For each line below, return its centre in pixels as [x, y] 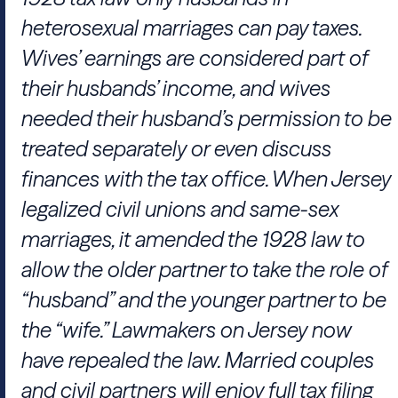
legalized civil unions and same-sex [180, 209]
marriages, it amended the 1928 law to [193, 239]
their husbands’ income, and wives [176, 88]
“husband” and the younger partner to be [204, 300]
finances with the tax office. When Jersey [206, 179]
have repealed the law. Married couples [198, 360]
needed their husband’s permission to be [207, 119]
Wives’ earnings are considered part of [195, 58]
